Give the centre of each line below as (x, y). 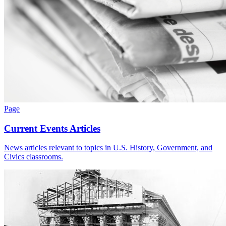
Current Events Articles (52, 128)
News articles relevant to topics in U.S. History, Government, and (108, 148)
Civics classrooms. (34, 157)
